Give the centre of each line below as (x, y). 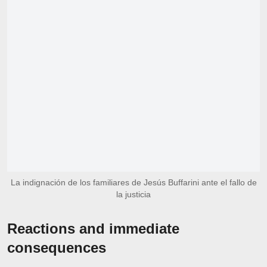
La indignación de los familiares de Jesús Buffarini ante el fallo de (133, 182)
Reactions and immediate (93, 228)
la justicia (133, 194)
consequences (57, 247)
